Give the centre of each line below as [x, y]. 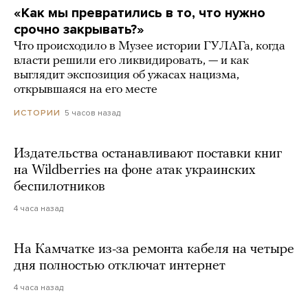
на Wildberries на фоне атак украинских [135, 171]
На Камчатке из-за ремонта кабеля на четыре [154, 250]
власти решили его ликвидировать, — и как [131, 61]
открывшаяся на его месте [86, 90]
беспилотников [59, 187]
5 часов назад [92, 113]
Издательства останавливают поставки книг [148, 154]
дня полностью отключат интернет [120, 266]
